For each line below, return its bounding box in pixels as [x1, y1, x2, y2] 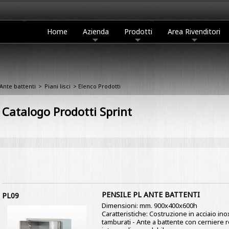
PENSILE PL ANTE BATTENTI [101, 190, 200, 199]
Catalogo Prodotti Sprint [2, 104, 132, 119]
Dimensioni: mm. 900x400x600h [101, 201, 197, 210]
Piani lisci [44, 82, 71, 90]
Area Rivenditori [168, 27, 220, 36]
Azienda [83, 27, 109, 36]
